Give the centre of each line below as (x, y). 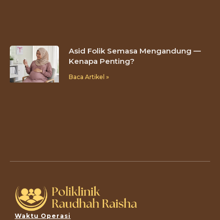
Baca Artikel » (89, 77)
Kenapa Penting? (102, 61)
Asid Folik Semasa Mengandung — (135, 51)
